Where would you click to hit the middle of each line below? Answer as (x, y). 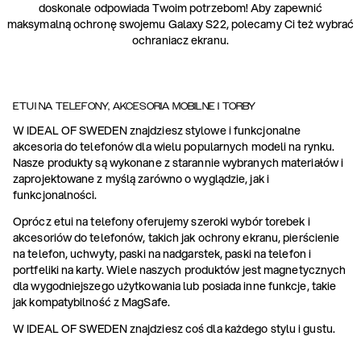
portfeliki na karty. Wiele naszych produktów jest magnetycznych (180, 270)
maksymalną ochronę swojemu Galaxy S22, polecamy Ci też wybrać (180, 24)
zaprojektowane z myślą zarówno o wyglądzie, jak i (141, 179)
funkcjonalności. (55, 195)
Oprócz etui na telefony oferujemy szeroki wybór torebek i (162, 222)
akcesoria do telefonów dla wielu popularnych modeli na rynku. (174, 147)
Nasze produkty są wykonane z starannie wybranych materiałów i (178, 163)
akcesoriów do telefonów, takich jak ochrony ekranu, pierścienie (176, 238)
